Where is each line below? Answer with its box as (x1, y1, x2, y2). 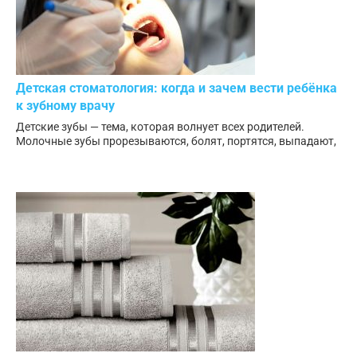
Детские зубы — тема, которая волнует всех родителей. (16, 120, 304, 134)
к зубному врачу (16, 98, 115, 114)
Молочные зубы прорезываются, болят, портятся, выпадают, (16, 135, 336, 148)
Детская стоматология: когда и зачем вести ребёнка (16, 80, 337, 96)
